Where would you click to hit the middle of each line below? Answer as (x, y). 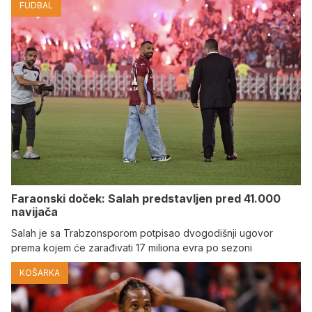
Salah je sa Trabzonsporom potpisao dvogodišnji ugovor (142, 233)
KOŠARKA (40, 273)
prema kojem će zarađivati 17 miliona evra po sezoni (132, 248)
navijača (34, 212)
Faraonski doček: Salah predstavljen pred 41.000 (146, 199)
